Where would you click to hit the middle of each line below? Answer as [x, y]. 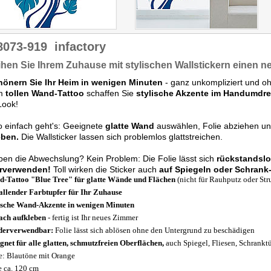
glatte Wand [130, 126]
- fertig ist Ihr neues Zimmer [92, 217]
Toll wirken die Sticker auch [105, 169]
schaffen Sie [110, 93]
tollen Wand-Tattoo [45, 93]
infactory [80, 47]
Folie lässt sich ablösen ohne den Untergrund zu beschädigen [154, 230]
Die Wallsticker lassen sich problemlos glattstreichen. [121, 137]
